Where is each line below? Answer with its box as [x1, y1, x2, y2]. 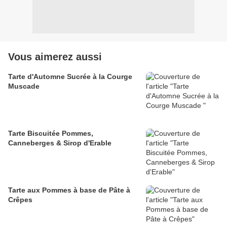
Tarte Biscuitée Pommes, [8, 129, 93, 138]
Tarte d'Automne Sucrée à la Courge [8, 72, 132, 81]
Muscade [8, 82, 40, 91]
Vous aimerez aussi [8, 51, 102, 63]
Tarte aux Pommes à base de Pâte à [8, 186, 130, 195]
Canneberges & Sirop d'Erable [8, 139, 111, 147]
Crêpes [8, 196, 32, 204]
